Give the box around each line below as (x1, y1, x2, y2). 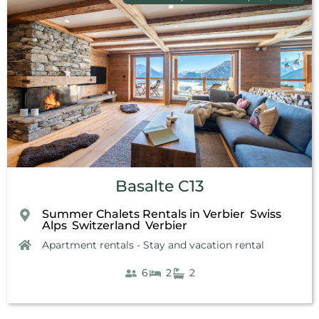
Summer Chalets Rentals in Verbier (42, 207, 245, 221)
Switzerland (72, 219, 140, 233)
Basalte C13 (115, 177, 204, 197)
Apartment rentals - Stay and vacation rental (42, 239, 264, 252)
